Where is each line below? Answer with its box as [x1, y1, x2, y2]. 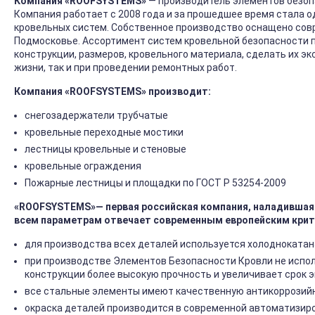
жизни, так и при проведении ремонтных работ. [14, 62, 237, 74]
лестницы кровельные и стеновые [25, 143, 186, 155]
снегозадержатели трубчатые [25, 110, 168, 122]
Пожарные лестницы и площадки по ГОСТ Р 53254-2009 [25, 177, 286, 189]
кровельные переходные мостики [25, 127, 184, 139]
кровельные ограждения [25, 160, 141, 172]
